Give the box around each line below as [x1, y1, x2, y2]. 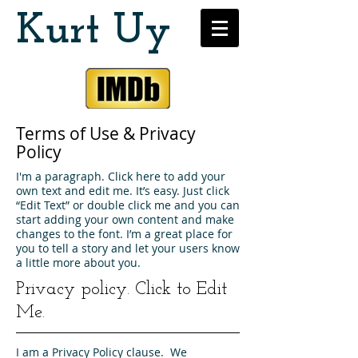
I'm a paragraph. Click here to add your [16, 169, 225, 184]
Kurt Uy [16, 10, 171, 54]
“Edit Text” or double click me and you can [16, 197, 240, 213]
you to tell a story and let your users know [16, 241, 240, 256]
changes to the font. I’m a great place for [16, 226, 233, 241]
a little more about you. [16, 255, 141, 270]
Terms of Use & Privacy [16, 122, 196, 145]
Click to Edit [135, 280, 227, 299]
